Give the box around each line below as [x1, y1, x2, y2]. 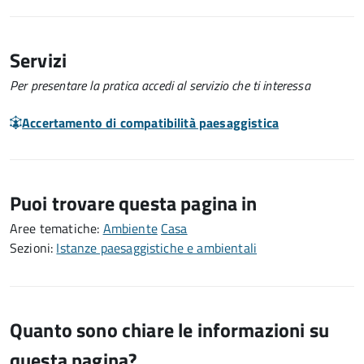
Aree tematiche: [10, 219, 103, 238]
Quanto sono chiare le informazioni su [10, 315, 329, 344]
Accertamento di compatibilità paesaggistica [22, 113, 279, 132]
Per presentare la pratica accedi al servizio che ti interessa [10, 76, 310, 95]
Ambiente [102, 219, 158, 238]
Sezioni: [10, 238, 57, 258]
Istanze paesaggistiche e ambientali [56, 238, 258, 258]
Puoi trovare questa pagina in [10, 188, 258, 218]
